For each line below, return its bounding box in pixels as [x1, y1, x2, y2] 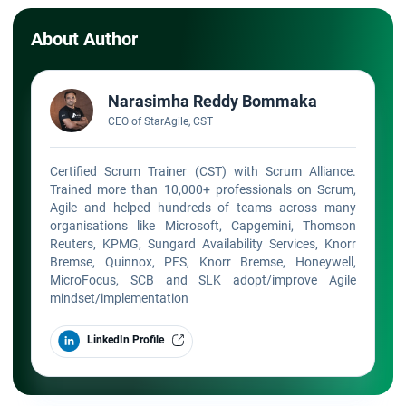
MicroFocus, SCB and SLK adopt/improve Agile [50, 272, 356, 287]
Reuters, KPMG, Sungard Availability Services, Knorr [50, 236, 356, 251]
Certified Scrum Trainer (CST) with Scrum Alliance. [50, 163, 356, 179]
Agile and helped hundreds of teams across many [50, 199, 356, 215]
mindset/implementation [50, 290, 188, 305]
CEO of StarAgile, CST [108, 114, 213, 128]
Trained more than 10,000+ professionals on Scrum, [50, 181, 356, 197]
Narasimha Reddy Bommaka [108, 91, 317, 111]
